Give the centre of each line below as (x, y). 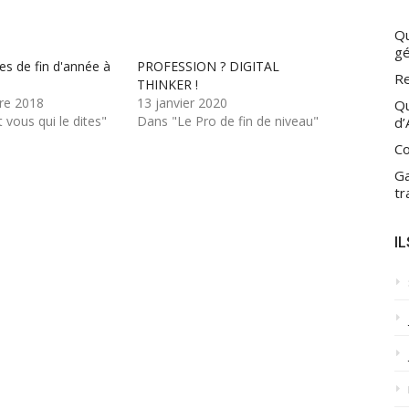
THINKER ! (168, 85)
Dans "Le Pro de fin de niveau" (228, 121)
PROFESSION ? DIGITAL (209, 67)
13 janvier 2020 (183, 103)
